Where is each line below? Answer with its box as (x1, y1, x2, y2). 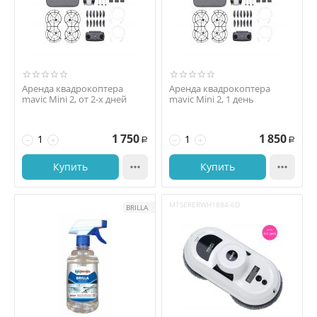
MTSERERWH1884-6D (169, 200, 240, 209)
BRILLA (126, 202, 148, 212)
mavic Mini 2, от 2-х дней (22, 93, 127, 105)
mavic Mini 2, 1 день (169, 93, 254, 105)
